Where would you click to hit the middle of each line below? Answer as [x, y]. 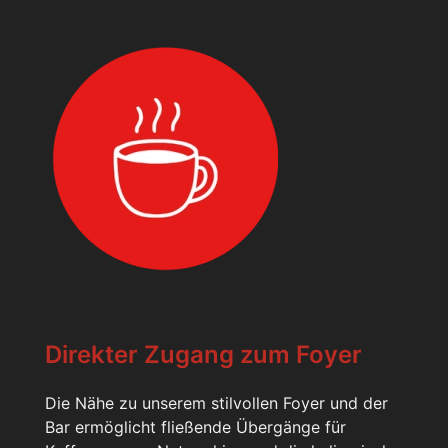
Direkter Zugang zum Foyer [203, 354]
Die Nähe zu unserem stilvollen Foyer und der [216, 402]
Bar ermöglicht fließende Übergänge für [195, 426]
